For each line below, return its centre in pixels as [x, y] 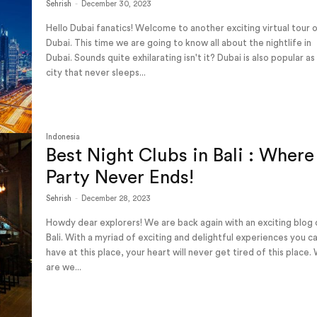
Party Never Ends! [123, 178]
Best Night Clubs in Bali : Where [180, 156]
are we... [64, 267]
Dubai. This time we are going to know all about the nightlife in [179, 42]
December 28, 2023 [116, 199]
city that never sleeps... [96, 72]
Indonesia [63, 137]
